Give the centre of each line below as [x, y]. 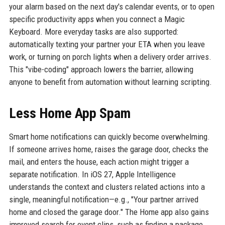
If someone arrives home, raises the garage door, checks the [108, 149]
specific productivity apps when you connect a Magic [97, 19]
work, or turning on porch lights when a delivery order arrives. [110, 57]
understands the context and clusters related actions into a [107, 187]
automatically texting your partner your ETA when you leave [107, 44]
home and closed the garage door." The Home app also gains [109, 212]
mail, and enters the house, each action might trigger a [99, 162]
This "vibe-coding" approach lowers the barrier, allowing [101, 69]
